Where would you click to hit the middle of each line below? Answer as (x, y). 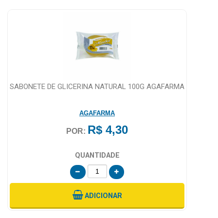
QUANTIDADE (97, 155)
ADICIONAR (103, 196)
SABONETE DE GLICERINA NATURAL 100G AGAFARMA (97, 86)
